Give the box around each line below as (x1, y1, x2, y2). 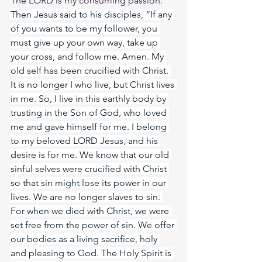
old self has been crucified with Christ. (11, 65, 171, 76)
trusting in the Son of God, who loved (11, 107, 169, 118)
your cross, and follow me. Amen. (11, 51, 149, 62)
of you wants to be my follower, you (11, 23, 160, 34)
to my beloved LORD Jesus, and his (11, 135, 160, 146)
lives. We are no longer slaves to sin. (11, 191, 163, 202)
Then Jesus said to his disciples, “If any (11, 9, 174, 20)
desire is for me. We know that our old (11, 149, 171, 160)
